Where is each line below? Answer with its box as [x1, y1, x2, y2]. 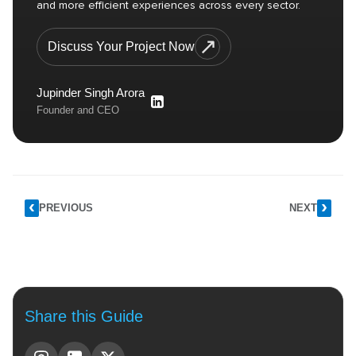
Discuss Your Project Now [48, 39, 195, 53]
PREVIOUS [39, 202, 93, 214]
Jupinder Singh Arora [37, 85, 145, 99]
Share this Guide [25, 307, 143, 325]
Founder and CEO [37, 103, 119, 116]
